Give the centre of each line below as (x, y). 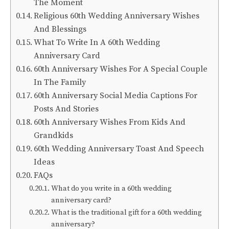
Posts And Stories (66, 109)
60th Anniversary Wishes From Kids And (110, 122)
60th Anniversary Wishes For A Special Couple (121, 69)
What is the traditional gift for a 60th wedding (126, 213)
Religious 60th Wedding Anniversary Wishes (117, 16)
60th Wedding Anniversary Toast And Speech (119, 149)
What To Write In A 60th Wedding (97, 42)
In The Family (60, 82)
